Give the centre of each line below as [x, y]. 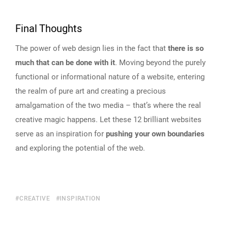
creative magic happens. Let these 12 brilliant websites [108, 119]
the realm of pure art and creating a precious [91, 91]
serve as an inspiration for [61, 134]
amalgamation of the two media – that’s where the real [108, 105]
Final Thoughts [49, 28]
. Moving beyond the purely [160, 62]
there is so [186, 48]
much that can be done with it [65, 62]
